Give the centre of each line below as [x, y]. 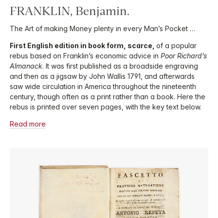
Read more [28, 124]
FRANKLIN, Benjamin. [70, 11]
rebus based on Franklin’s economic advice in [85, 56]
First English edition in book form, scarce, [83, 46]
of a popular [176, 46]
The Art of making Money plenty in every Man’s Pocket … [102, 29]
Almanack [26, 66]
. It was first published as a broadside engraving [120, 66]
